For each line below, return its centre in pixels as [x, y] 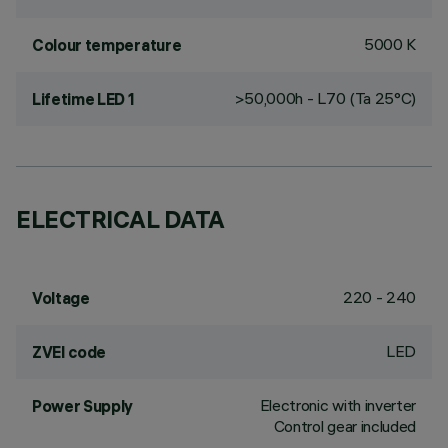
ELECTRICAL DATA [120, 219]
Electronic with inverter [337, 405]
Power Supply [83, 406]
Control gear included [344, 426]
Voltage [61, 298]
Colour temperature [107, 45]
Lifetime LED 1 [83, 99]
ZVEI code [69, 352]
